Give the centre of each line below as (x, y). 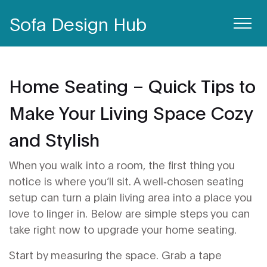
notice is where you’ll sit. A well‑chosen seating (126, 181)
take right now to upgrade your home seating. (123, 229)
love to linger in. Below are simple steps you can (129, 213)
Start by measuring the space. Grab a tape (115, 254)
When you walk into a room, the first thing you (122, 164)
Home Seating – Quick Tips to (132, 85)
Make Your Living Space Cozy (131, 112)
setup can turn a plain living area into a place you (131, 197)
